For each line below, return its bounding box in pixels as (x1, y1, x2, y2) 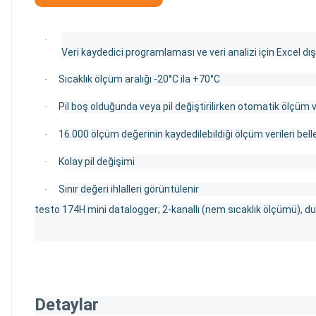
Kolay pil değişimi (59, 155, 135, 167)
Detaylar (35, 294, 99, 315)
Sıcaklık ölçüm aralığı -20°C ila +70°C (59, 73, 220, 85)
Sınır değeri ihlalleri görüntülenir (59, 183, 199, 195)
